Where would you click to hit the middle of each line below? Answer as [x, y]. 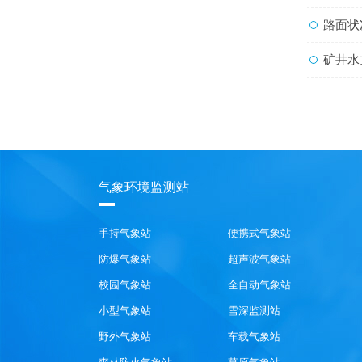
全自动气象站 [259, 284]
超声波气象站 [259, 259]
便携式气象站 [259, 233]
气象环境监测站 [144, 187]
